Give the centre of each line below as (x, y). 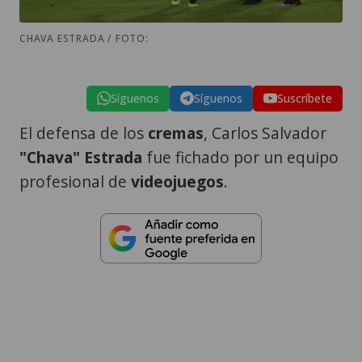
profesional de (75, 181)
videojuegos (177, 181)
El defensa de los (84, 133)
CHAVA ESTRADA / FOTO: (84, 38)
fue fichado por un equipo (240, 157)
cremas (176, 133)
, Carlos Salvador (265, 133)
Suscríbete (305, 98)
